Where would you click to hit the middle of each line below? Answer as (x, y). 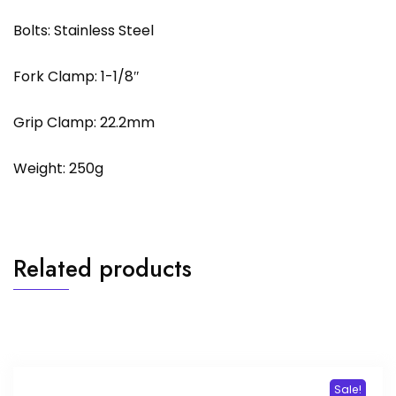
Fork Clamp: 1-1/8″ (76, 77)
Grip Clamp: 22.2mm (84, 123)
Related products (103, 269)
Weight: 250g (58, 169)
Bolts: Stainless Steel (84, 31)
